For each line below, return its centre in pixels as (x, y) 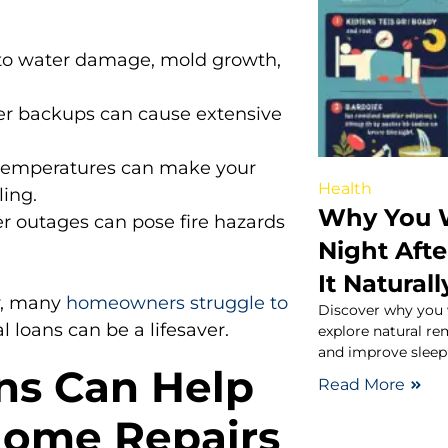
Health (345, 188)
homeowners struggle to (177, 303)
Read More (362, 384)
